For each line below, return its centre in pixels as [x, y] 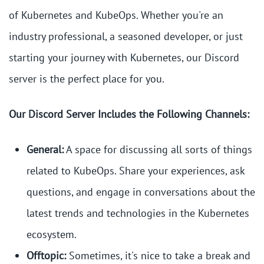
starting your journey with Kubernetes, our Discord [124, 58]
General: [45, 150]
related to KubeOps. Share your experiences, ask [136, 171]
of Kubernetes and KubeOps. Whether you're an [116, 15]
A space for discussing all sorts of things [158, 150]
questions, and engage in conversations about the [141, 192]
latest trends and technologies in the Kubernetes [138, 213]
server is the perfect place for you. [87, 79]
